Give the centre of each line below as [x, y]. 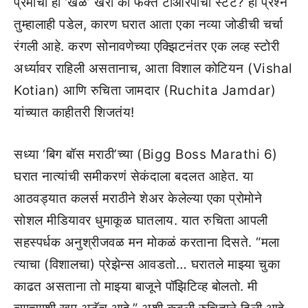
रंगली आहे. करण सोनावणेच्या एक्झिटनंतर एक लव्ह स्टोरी [146, 47]
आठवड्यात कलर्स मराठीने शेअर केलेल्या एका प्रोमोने [138, 198]
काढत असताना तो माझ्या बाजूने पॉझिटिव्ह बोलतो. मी [136, 286]
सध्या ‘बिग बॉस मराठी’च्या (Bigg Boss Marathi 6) [146, 154]
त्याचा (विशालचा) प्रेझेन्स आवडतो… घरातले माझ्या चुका [147, 264]
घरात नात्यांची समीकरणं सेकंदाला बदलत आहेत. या [134, 176]
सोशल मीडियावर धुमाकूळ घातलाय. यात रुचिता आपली [141, 220]
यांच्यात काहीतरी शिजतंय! [74, 113]
